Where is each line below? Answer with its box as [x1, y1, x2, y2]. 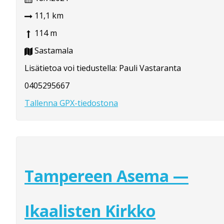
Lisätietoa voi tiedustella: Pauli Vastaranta [24, 62, 181, 74]
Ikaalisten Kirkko [24, 199, 155, 221]
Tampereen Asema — [24, 164, 188, 186]
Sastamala [32, 45, 73, 56]
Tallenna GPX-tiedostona [24, 97, 118, 109]
